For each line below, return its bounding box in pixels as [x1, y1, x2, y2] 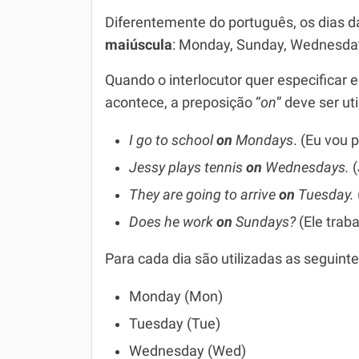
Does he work [129, 214, 216, 230]
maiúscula [105, 37, 172, 53]
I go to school [129, 132, 216, 148]
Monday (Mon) [129, 288, 223, 305]
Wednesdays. [262, 159, 349, 175]
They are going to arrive [129, 187, 279, 203]
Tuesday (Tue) [129, 316, 220, 332]
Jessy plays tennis [129, 159, 246, 175]
